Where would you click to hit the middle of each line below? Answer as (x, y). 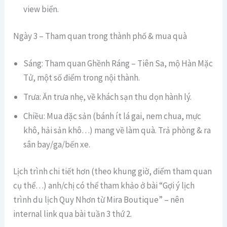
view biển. (41, 9)
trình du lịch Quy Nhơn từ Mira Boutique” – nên (99, 200)
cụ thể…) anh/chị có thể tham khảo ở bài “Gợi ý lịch (104, 186)
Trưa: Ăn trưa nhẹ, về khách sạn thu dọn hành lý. (108, 97)
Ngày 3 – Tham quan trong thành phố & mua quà (100, 36)
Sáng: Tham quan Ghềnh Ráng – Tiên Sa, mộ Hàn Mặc (118, 63)
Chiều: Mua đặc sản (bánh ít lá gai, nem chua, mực (112, 116)
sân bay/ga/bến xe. (57, 144)
